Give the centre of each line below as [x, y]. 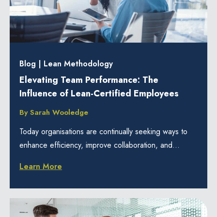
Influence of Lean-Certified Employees [99, 93]
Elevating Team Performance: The [89, 80]
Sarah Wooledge [59, 112]
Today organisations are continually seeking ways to [103, 131]
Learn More [41, 166]
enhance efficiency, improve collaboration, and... [100, 145]
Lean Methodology [78, 63]
